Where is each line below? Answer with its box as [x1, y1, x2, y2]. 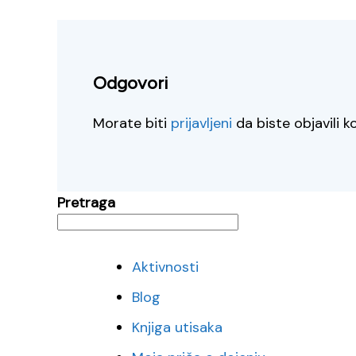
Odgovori [93, 72, 168, 95]
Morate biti [93, 114, 171, 133]
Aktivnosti [132, 257, 199, 277]
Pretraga [57, 193, 115, 213]
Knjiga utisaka [132, 318, 222, 338]
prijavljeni [171, 114, 232, 133]
